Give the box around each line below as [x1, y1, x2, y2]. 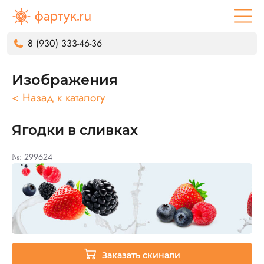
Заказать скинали [101, 250, 180, 260]
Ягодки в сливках [12, 122, 138, 138]
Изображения [12, 71, 118, 88]
